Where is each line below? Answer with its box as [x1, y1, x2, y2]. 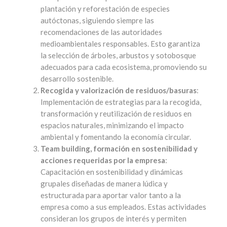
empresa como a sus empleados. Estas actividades [41, 202, 206, 212]
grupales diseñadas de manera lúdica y [41, 179, 168, 188]
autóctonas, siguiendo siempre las [41, 16, 154, 25]
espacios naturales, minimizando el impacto [41, 121, 184, 130]
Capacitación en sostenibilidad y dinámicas [41, 167, 183, 177]
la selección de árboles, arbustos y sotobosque [41, 51, 196, 60]
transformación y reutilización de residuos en [41, 109, 192, 119]
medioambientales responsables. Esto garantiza [41, 39, 200, 49]
